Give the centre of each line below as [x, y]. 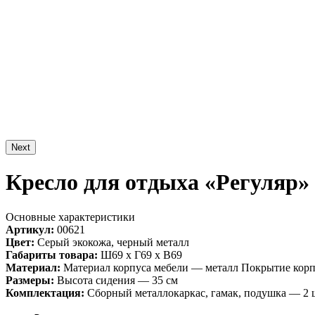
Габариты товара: [52, 255]
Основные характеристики [70, 217]
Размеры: [30, 280]
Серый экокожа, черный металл [112, 242]
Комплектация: [45, 292]
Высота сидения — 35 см [116, 280]
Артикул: [30, 229]
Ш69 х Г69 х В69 [140, 255]
